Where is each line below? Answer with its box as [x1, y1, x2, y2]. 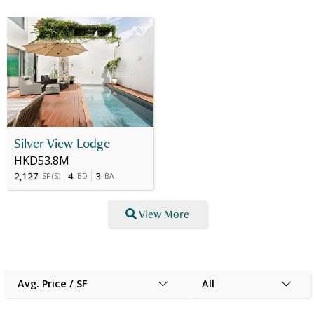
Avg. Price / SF [18, 277, 87, 291]
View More [138, 206, 189, 221]
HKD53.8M [14, 153, 69, 169]
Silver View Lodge [14, 135, 110, 153]
